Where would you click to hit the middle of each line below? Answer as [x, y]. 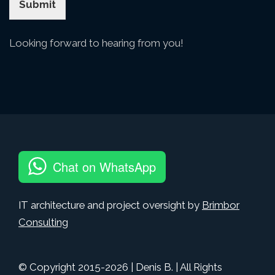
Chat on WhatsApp [104, 166]
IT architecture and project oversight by [110, 205]
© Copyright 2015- [62, 267]
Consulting [43, 222]
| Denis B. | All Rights [175, 267]
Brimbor [221, 205]
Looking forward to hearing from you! [96, 43]
